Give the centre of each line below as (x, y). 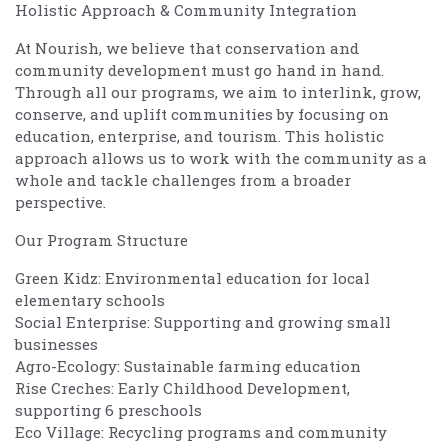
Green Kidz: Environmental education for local (192, 277)
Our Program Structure (101, 239)
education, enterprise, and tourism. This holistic (199, 135)
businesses (56, 343)
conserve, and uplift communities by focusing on (202, 113)
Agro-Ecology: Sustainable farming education (188, 365)
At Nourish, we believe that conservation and (187, 47)
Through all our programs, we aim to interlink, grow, (218, 91)
